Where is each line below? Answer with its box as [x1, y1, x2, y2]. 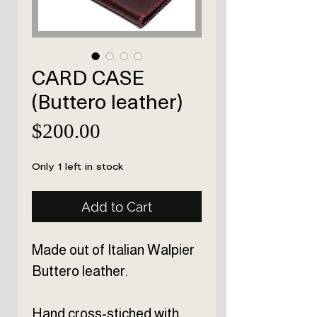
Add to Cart [81, 199, 152, 215]
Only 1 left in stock [32, 162, 123, 173]
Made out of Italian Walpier [32, 242, 195, 258]
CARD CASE [32, 61, 144, 93]
